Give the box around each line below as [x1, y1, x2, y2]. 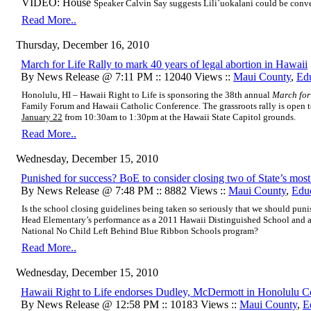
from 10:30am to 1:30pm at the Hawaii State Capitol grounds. [62, 111, 296, 122]
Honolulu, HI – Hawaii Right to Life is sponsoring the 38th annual [22, 89, 272, 100]
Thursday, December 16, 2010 [16, 38, 149, 51]
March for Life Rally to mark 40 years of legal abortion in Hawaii [21, 58, 308, 70]
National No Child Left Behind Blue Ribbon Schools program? [22, 225, 258, 236]
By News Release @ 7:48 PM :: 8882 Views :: [21, 184, 228, 196]
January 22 [22, 111, 62, 122]
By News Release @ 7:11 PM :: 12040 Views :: [21, 70, 233, 83]
